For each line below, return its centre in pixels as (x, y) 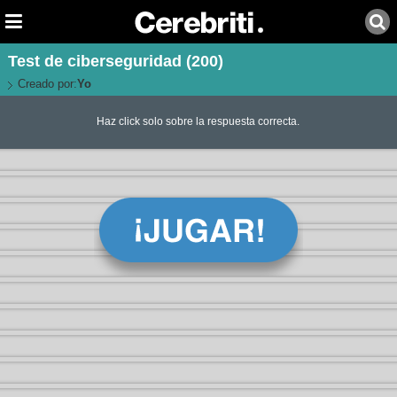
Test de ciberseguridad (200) (115, 61)
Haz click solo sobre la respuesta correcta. (198, 122)
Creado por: (47, 84)
